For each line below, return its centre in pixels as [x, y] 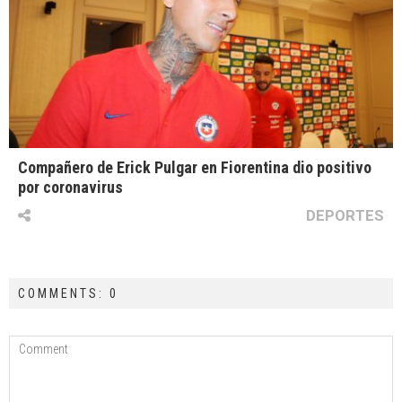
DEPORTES [345, 216]
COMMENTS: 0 [68, 294]
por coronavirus [70, 188]
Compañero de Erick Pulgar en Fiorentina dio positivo [195, 168]
